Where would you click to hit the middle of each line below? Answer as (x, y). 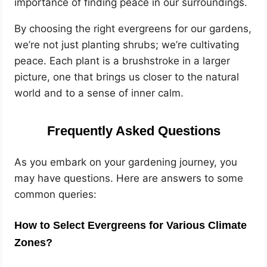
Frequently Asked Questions (133, 131)
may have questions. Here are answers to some (129, 178)
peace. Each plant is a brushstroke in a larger (122, 60)
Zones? (34, 243)
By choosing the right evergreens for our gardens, (133, 28)
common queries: (56, 195)
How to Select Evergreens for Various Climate (131, 226)
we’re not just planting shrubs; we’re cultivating (127, 44)
